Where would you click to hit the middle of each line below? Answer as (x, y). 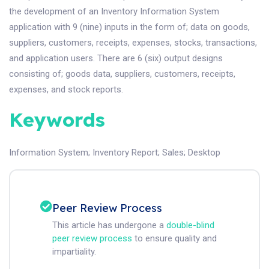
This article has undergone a (109, 225)
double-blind (190, 225)
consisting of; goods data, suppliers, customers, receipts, (122, 74)
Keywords (57, 119)
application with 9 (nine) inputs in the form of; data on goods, (129, 27)
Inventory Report (125, 153)
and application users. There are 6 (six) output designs (116, 58)
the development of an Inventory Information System (114, 11)
